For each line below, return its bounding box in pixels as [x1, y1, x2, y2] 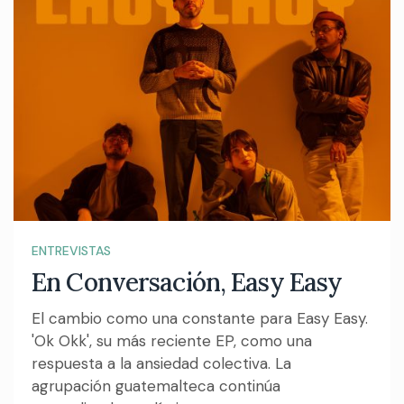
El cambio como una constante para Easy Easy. [32, 308, 368, 329]
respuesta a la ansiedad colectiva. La [32, 353, 291, 374]
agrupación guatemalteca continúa [32, 376, 280, 397]
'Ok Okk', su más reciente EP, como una [32, 331, 312, 352]
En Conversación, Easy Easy [32, 266, 343, 299]
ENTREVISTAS [32, 243, 111, 260]
